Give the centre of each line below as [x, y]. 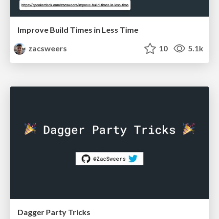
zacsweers [47, 48]
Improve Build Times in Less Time [78, 30]
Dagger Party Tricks [54, 212]
